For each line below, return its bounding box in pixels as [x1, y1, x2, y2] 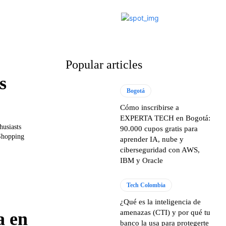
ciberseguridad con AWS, [120, 146, 200, 154]
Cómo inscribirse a [120, 103, 180, 111]
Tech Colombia [127, 182, 166, 189]
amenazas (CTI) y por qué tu [120, 208, 211, 216]
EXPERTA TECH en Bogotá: [120, 114, 211, 122]
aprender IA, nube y [120, 135, 184, 143]
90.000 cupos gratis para [120, 125, 198, 133]
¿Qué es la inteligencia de [120, 198, 201, 206]
